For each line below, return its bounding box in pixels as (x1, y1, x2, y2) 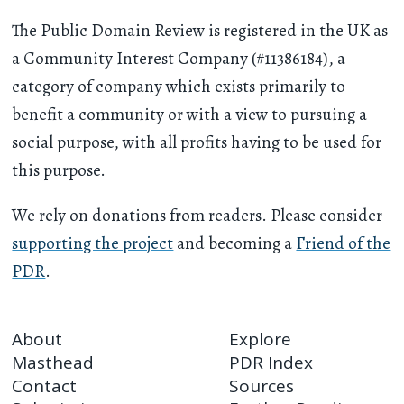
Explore (229, 327, 292, 352)
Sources (229, 373, 295, 398)
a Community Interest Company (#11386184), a (12, 46, 346, 70)
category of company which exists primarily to (12, 74, 346, 98)
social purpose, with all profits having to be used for (12, 130, 382, 154)
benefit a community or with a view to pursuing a (12, 102, 368, 126)
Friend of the (296, 231, 391, 255)
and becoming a (173, 231, 297, 255)
